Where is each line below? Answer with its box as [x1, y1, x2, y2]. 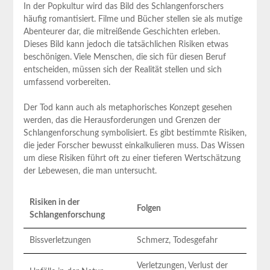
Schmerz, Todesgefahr [136, 236, 218, 245]
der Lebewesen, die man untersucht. [23, 166, 157, 175]
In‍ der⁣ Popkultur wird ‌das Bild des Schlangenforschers [23, 2, 224, 11]
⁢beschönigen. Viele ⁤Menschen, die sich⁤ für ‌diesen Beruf [23, 52, 226, 61]
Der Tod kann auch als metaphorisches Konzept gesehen [23, 103, 232, 112]
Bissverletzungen [29, 236, 91, 245]
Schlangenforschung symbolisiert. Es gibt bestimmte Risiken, [23, 128, 246, 137]
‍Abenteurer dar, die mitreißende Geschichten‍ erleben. [23, 27, 220, 36]
